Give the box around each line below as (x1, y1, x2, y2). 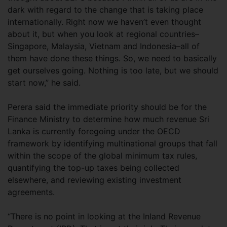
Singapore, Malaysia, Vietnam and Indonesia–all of (8, 41, 200, 51)
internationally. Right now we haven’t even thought (8, 16, 201, 27)
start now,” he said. (8, 77, 83, 88)
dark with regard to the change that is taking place (8, 4, 203, 15)
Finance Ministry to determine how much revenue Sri (8, 113, 209, 124)
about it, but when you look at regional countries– (8, 28, 199, 39)
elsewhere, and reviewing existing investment (8, 174, 181, 185)
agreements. (8, 186, 55, 197)
